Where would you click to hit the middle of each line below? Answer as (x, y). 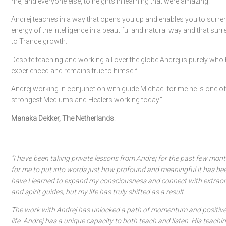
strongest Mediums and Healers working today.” (87, 100)
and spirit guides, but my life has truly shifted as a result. (98, 192)
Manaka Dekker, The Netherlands (63, 118)
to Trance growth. (39, 41)
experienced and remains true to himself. (75, 71)
